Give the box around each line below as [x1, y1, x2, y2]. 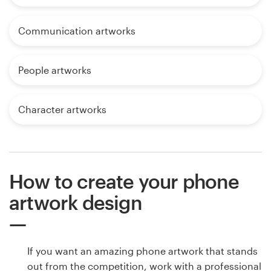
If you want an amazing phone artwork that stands [27, 245, 258, 257]
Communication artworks [18, 25, 135, 37]
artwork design [9, 191, 142, 214]
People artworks [18, 64, 91, 76]
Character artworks [18, 103, 106, 116]
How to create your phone [9, 170, 239, 193]
